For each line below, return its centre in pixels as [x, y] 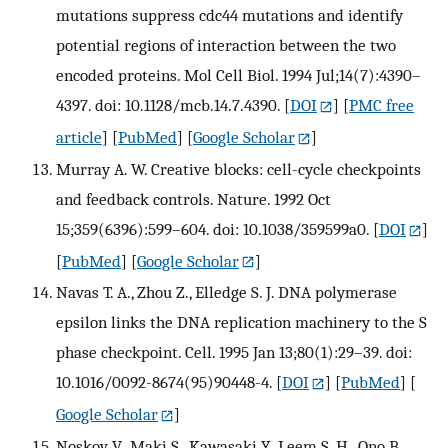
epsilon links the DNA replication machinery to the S [241, 322]
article [79, 136]
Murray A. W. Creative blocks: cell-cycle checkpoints [238, 168]
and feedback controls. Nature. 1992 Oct [193, 198]
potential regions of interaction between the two [226, 44]
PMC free [382, 104]
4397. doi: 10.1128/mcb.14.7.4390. [168, 104]
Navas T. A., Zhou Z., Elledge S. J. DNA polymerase [226, 292]
